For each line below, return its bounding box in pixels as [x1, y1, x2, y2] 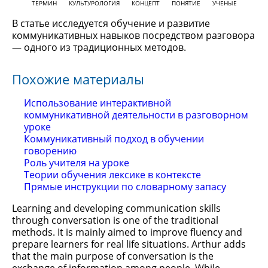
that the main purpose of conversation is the [12, 249, 214, 263]
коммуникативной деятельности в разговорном [24, 108, 248, 121]
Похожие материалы [12, 70, 144, 88]
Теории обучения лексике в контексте [24, 168, 201, 181]
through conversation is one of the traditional [12, 214, 218, 227]
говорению [24, 144, 77, 157]
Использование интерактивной [24, 96, 171, 109]
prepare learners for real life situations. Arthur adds [12, 237, 246, 251]
